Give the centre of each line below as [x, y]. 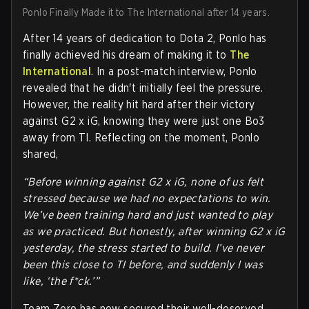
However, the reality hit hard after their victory [139, 105]
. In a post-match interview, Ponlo [174, 72]
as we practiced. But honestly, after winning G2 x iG [154, 232]
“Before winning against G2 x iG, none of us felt [143, 182]
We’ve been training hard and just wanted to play [148, 215]
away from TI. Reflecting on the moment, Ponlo [141, 138]
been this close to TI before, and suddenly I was [143, 265]
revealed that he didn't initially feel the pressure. [143, 88]
